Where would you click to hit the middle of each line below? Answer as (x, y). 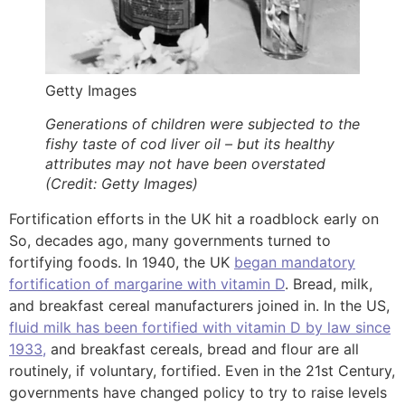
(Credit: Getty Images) (122, 184)
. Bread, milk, (329, 284)
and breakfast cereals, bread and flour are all (202, 349)
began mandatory (295, 263)
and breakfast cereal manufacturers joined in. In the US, (199, 306)
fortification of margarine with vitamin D (147, 284)
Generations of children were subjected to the (202, 124)
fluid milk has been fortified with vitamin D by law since (200, 328)
